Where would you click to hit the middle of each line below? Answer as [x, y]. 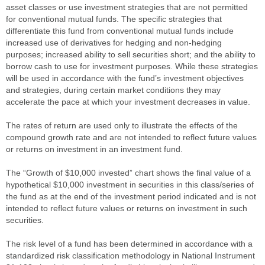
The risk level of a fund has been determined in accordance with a [129, 244]
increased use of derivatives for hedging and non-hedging [114, 43]
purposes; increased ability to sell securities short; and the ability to [131, 55]
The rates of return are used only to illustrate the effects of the [122, 126]
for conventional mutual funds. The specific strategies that [114, 19]
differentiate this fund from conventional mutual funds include [120, 31]
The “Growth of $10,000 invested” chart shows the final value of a [128, 173]
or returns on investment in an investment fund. [94, 149]
